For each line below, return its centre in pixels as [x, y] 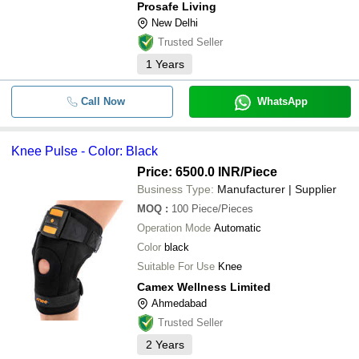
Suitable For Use [176, 266]
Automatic [238, 228]
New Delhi [175, 23]
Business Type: [175, 189]
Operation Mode [174, 228]
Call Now [103, 101]
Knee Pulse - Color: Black [85, 151]
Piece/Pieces [222, 209]
